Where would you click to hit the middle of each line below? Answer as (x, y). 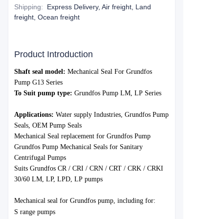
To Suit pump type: (43, 93)
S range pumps (35, 212)
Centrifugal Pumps (40, 158)
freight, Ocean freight (47, 17)
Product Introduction (54, 54)
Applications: (34, 115)
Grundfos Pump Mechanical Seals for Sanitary (78, 147)
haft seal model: (42, 72)
